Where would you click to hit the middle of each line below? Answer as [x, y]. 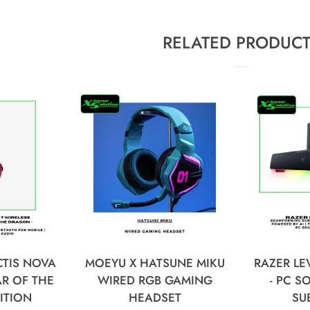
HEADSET [155, 298]
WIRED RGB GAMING [155, 281]
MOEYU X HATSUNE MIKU [155, 263]
